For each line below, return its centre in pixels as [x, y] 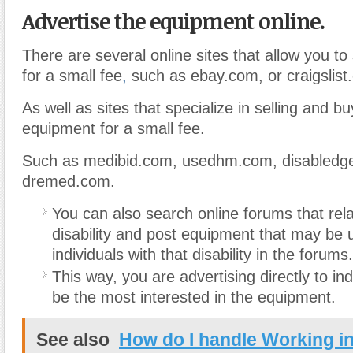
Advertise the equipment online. [173, 21]
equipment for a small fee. [113, 129]
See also [73, 340]
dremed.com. [69, 182]
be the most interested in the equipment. [194, 297]
